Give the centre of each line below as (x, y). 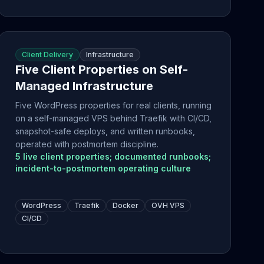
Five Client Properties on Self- (102, 70)
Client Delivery (48, 55)
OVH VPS (168, 205)
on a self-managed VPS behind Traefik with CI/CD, (114, 118)
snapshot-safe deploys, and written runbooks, (105, 131)
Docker (126, 205)
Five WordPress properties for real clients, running (114, 105)
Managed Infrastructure (85, 86)
